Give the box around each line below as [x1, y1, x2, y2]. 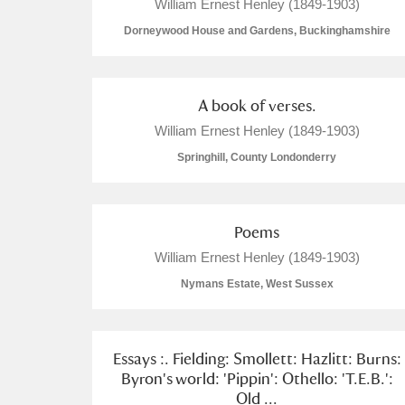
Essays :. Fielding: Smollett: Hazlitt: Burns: [112, 349, 401, 368]
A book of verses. [197, 96, 316, 115]
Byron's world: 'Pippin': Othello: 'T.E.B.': [120, 369, 393, 388]
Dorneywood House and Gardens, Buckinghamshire [123, 24, 391, 37]
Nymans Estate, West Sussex [180, 278, 334, 290]
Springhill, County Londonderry [177, 151, 336, 164]
